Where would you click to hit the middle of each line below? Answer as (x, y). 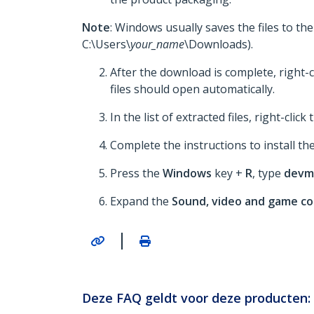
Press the (136, 173)
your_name (157, 44)
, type (268, 173)
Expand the (141, 201)
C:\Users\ (106, 44)
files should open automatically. (192, 89)
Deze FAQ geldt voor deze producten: (196, 298)
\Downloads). (219, 44)
